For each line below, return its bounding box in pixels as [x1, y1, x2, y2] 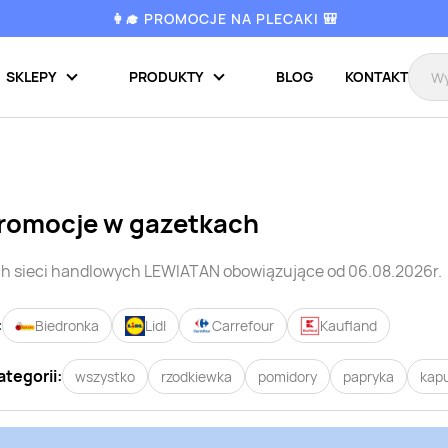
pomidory [258, 366, 317, 386]
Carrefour [212, 315, 274, 335]
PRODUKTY [129, 67, 204, 86]
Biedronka [35, 315, 99, 335]
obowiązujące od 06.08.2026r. [220, 260, 442, 283]
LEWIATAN [144, 260, 220, 283]
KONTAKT [345, 67, 408, 86]
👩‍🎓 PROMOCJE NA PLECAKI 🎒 [110, 8, 338, 28]
